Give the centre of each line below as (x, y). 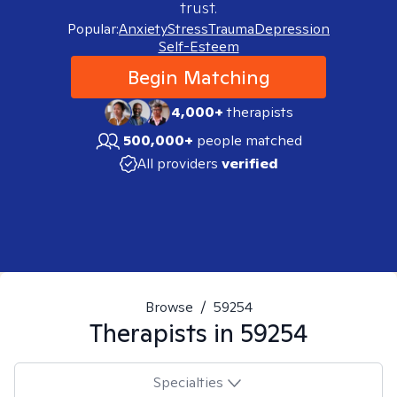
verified (249, 163)
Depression (292, 29)
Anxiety (143, 29)
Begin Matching (198, 77)
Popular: (93, 29)
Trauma (231, 29)
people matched (249, 140)
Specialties (188, 382)
